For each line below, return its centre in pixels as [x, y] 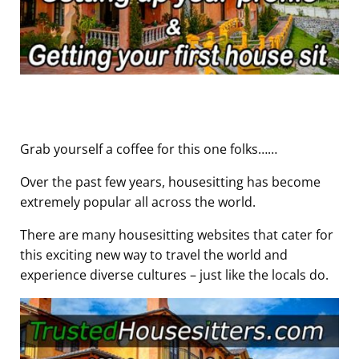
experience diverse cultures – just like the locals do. [174, 275]
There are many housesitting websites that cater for [177, 235]
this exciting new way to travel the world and [154, 255]
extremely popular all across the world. [138, 202]
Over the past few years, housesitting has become [170, 182]
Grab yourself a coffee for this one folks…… [149, 149]
